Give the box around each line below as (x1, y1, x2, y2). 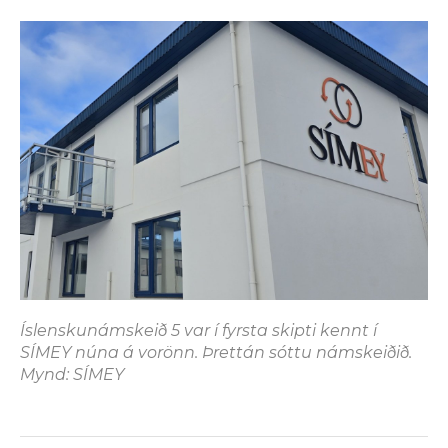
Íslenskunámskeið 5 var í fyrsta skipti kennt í (20, 321, 377, 341)
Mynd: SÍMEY (20, 365, 124, 385)
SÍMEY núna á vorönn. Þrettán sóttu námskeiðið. (20, 343, 412, 363)
